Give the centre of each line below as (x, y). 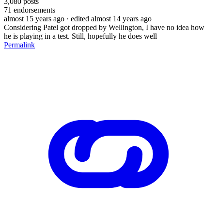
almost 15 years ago (34, 18)
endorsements (33, 10)
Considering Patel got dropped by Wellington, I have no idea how (104, 27)
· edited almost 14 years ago (109, 18)
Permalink (19, 45)
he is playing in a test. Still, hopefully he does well (80, 36)
